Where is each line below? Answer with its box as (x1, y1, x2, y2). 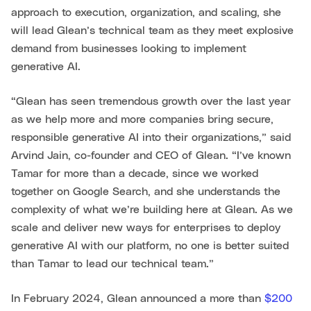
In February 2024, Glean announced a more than (11, 293, 264, 304)
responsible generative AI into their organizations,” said (11, 132, 291, 143)
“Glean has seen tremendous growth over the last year (11, 96, 291, 107)
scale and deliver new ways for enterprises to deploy (11, 222, 280, 233)
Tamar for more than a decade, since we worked (11, 168, 258, 179)
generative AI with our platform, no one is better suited (11, 240, 289, 251)
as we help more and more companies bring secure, (11, 114, 274, 125)
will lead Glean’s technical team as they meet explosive (11, 25, 294, 36)
